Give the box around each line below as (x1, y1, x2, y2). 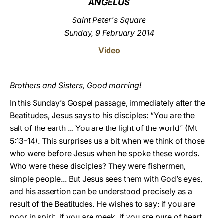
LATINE (154, 12, 180, 21)
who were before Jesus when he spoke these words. (10, 148, 199, 158)
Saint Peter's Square (72, 15, 146, 25)
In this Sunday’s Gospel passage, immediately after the (10, 98, 205, 108)
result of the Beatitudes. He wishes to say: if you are (10, 199, 195, 209)
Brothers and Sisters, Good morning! (10, 80, 141, 90)
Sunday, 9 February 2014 (64, 28, 154, 37)
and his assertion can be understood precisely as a (10, 186, 192, 196)
